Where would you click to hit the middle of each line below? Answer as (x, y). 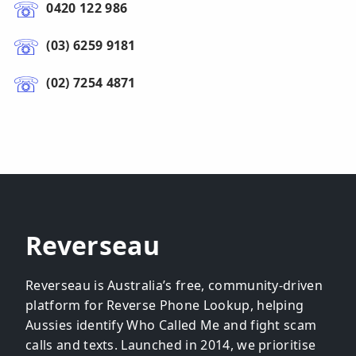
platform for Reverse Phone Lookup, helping (165, 305)
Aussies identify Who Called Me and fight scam (171, 325)
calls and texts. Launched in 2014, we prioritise (171, 344)
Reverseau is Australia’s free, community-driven (174, 285)
